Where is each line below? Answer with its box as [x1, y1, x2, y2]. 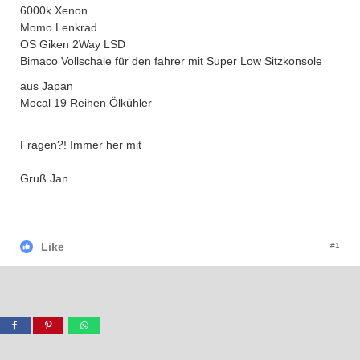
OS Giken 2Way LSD [20, 38, 125, 51]
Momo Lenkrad [20, 21, 97, 34]
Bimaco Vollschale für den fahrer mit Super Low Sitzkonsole [20, 55, 322, 67]
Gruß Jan [20, 172, 68, 185]
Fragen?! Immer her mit [20, 138, 145, 151]
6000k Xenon [20, 4, 88, 17]
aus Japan [20, 80, 76, 92]
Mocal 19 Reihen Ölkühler [20, 96, 152, 109]
